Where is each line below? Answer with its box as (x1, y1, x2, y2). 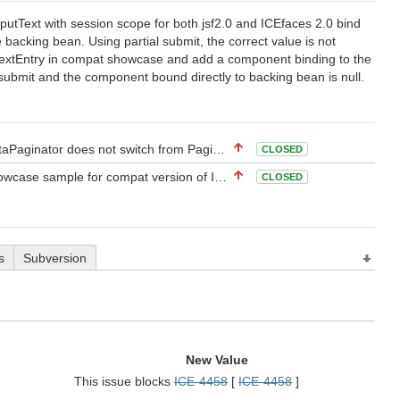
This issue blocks (74, 374, 174, 388)
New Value (186, 353, 248, 367)
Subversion (23, 251, 87, 265)
